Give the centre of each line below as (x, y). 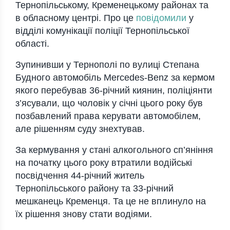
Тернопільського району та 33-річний (94, 189)
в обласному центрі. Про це (76, 18)
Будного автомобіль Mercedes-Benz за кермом (115, 78)
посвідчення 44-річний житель (80, 176)
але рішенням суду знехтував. (80, 129)
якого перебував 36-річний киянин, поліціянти (114, 91)
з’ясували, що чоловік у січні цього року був (109, 103)
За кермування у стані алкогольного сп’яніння (114, 150)
